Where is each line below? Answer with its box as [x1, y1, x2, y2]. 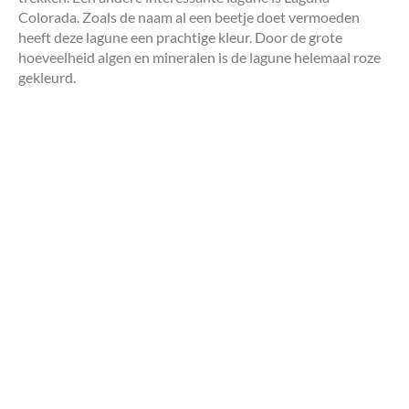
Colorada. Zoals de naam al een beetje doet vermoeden [18, 7, 360, 26]
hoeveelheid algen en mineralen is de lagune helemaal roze [18, 47, 381, 66]
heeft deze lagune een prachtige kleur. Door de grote [18, 27, 342, 46]
